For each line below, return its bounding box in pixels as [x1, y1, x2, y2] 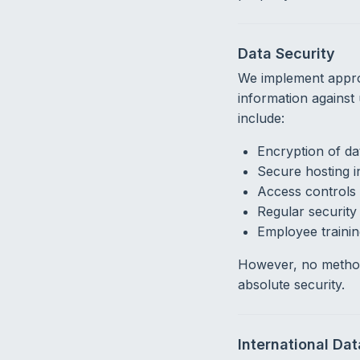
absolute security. [237, 276, 345, 293]
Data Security [237, 44, 335, 62]
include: [237, 110, 284, 127]
